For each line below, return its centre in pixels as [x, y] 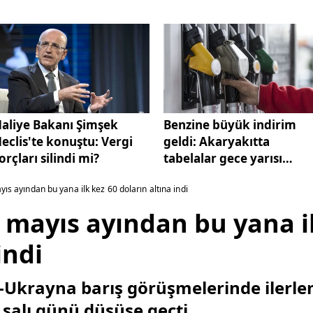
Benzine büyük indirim [230, 124]
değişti [183, 175]
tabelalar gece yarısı [223, 158]
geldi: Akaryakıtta [217, 141]
